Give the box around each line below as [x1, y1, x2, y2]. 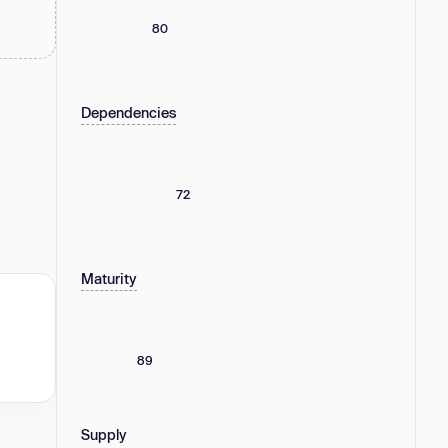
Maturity [81, 269, 137, 287]
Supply [81, 425, 127, 443]
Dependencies [81, 103, 176, 121]
